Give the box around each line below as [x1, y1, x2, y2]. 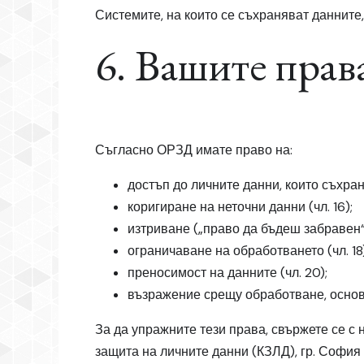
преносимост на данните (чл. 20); [128, 264, 327, 282]
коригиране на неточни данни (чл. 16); [128, 198, 353, 216]
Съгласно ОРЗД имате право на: [95, 141, 292, 159]
